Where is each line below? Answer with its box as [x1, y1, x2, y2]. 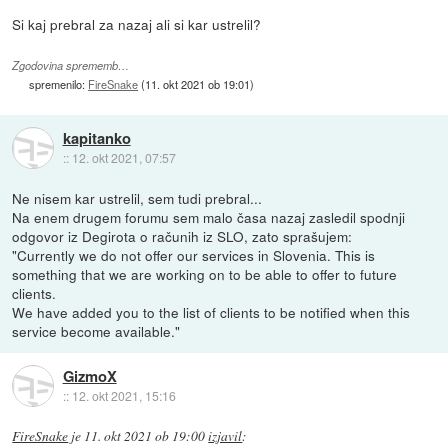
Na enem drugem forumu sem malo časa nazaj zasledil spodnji [12, 206, 406, 227]
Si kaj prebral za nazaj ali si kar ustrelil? [12, 13, 262, 34]
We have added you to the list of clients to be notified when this [12, 301, 411, 322]
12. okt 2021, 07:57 [71, 149, 176, 167]
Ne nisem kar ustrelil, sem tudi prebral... [12, 187, 263, 208]
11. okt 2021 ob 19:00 [84, 426, 206, 445]
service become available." [12, 320, 181, 341]
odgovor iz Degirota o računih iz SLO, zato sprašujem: [12, 225, 353, 246]
